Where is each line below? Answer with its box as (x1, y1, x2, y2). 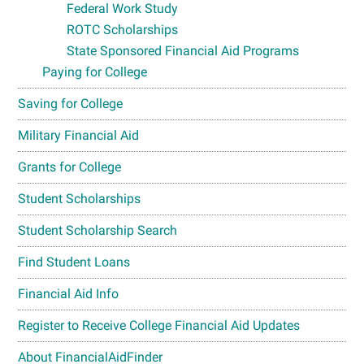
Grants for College (18, 158, 122, 175)
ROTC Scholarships (67, 21, 179, 37)
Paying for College (42, 63, 148, 80)
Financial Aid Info (18, 285, 119, 301)
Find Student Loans (18, 253, 131, 270)
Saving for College (18, 95, 123, 111)
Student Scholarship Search (18, 222, 178, 238)
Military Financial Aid (18, 127, 140, 143)
